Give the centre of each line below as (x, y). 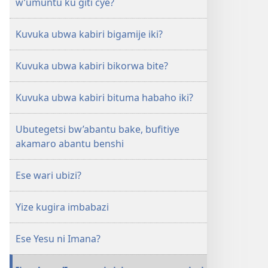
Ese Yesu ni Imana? (58, 239)
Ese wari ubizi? (48, 175)
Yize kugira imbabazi (62, 207)
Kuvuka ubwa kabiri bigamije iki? (89, 34)
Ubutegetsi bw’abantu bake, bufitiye (98, 129)
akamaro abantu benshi (70, 144)
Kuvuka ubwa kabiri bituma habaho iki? (104, 98)
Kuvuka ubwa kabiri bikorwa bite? (92, 66)
